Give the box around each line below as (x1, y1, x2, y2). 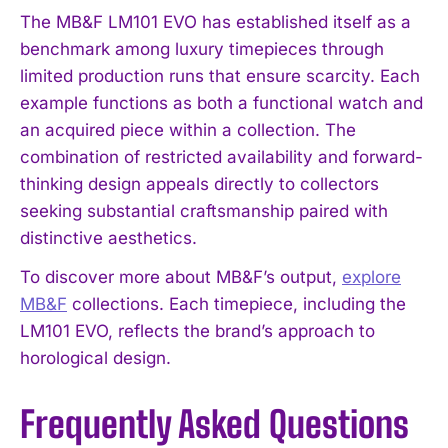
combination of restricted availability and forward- (20, 146, 423, 167)
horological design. (20, 347, 171, 368)
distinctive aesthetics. (20, 227, 197, 248)
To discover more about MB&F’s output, (20, 266, 342, 287)
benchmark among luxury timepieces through (20, 38, 384, 59)
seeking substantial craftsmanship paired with (20, 200, 388, 221)
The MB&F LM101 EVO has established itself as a (20, 11, 411, 32)
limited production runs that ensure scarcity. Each (20, 65, 420, 86)
